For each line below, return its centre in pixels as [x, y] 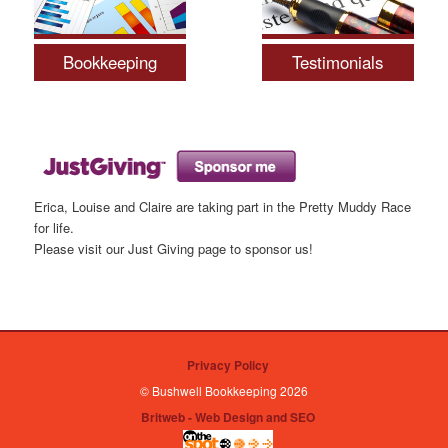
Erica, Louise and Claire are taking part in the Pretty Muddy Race [223, 206]
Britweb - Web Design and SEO [228, 416]
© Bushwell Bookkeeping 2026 [224, 390]
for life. [54, 227]
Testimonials [338, 61]
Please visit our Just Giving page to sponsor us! [174, 248]
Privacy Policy [228, 364]
